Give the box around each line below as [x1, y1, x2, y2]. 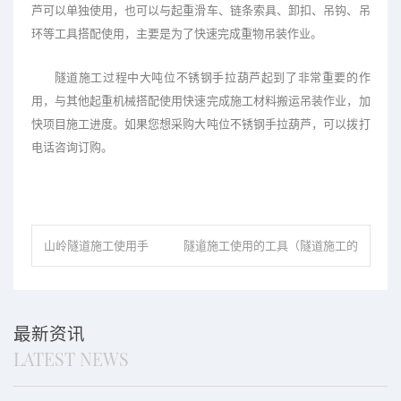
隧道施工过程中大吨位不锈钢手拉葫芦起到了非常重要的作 [54, 71, 371, 85]
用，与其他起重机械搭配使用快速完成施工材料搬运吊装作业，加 [30, 94, 371, 108]
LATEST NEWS [13, 346, 129, 371]
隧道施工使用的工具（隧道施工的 [183, 238, 358, 252]
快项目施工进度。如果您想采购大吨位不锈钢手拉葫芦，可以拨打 [30, 117, 371, 132]
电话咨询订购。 [30, 141, 113, 155]
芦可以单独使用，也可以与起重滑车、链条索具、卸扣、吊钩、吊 [30, 4, 371, 18]
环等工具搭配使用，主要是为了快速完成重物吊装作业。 [30, 27, 322, 41]
